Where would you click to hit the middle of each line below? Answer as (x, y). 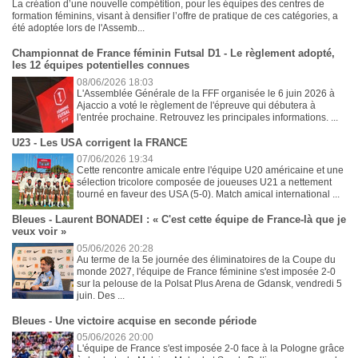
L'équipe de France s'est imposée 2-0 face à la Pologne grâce (211, 349)
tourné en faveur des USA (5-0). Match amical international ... (209, 195)
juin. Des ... (101, 295)
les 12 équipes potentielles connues (101, 66)
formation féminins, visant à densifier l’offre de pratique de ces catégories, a (175, 16)
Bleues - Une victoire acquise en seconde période (134, 320)
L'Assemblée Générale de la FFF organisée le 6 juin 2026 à (206, 93)
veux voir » (39, 232)
